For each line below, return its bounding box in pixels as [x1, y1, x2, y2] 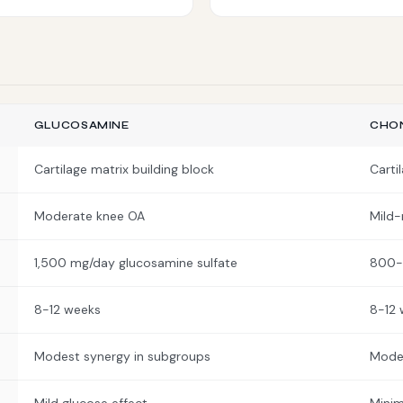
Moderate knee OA [34, 208, 145, 224]
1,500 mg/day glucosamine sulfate [34, 255, 237, 271]
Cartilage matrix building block [34, 161, 214, 177]
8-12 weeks [34, 301, 101, 318]
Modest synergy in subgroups [34, 348, 210, 364]
